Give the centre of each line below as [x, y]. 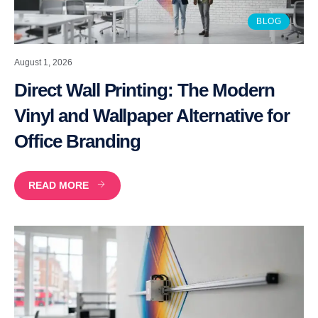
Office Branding [78, 141]
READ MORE [59, 185]
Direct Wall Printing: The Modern [144, 90]
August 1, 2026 [43, 62]
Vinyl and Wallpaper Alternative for [152, 115]
